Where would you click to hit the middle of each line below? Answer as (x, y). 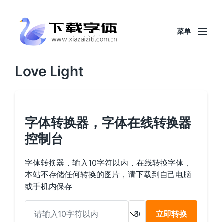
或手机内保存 (49, 186)
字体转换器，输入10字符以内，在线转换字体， (108, 163)
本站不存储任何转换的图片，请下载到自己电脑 (108, 174)
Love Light (49, 71)
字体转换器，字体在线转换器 (108, 123)
